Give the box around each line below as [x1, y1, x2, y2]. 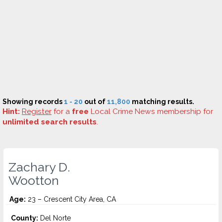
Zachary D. [8, 160, 70, 174]
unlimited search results [2, 117, 97, 126]
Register [22, 107, 52, 116]
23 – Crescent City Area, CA [26, 195, 116, 203]
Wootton [8, 173, 59, 188]
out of [83, 98, 107, 106]
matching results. [130, 98, 194, 106]
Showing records [2, 98, 64, 106]
